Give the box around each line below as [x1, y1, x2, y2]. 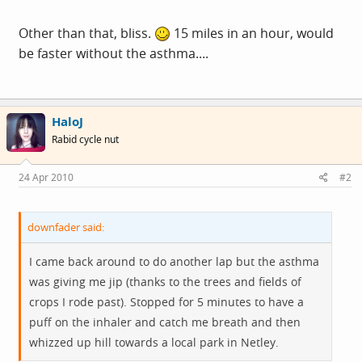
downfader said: [27, 220, 104, 234]
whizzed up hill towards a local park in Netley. [29, 335, 279, 350]
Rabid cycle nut [52, 132, 119, 146]
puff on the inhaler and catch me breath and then [29, 314, 301, 330]
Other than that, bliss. [19, 23, 154, 42]
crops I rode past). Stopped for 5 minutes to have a [29, 294, 304, 309]
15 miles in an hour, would [170, 23, 334, 42]
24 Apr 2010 [19, 170, 74, 184]
